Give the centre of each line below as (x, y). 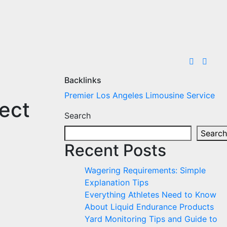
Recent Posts (115, 150)
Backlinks (83, 80)
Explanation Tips (117, 182)
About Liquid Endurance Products (149, 206)
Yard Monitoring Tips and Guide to (151, 219)
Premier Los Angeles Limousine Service (140, 95)
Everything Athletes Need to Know (150, 194)
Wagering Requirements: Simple (145, 170)
